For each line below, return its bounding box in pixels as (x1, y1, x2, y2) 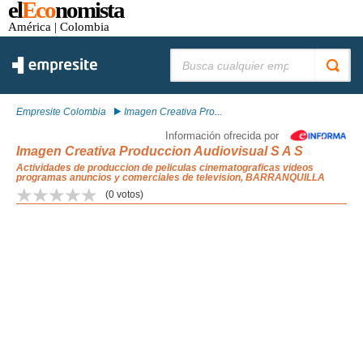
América (8, 19, 51, 33)
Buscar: (170, 49, 203, 60)
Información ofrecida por (165, 130, 279, 142)
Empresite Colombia (16, 106, 106, 117)
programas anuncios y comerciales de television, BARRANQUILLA (16, 172, 325, 183)
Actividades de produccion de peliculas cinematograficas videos (16, 162, 314, 173)
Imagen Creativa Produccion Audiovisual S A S (16, 144, 303, 158)
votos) (114, 189, 143, 200)
